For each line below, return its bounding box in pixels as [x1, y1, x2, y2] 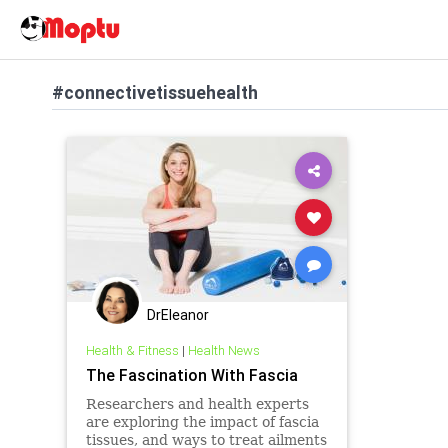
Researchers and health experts [85, 395, 309, 412]
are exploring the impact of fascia [85, 413, 319, 430]
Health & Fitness [85, 341, 179, 359]
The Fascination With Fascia [85, 364, 298, 385]
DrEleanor [147, 306, 209, 324]
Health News [187, 341, 260, 359]
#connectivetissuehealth [52, 81, 258, 104]
